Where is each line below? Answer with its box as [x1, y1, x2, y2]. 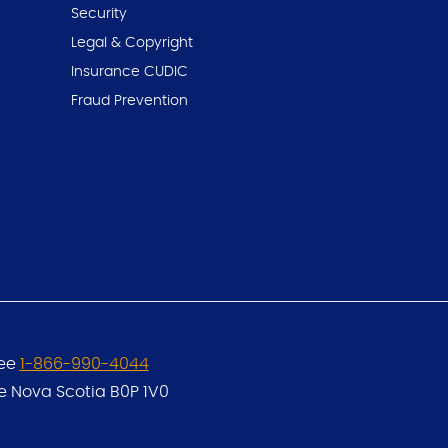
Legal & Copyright [71, 35, 194, 50]
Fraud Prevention [71, 93, 189, 108]
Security [71, 6, 128, 21]
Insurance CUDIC [71, 64, 189, 79]
